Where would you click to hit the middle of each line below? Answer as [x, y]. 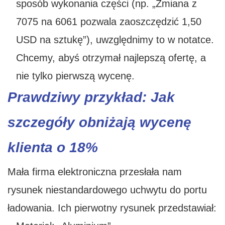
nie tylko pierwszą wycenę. [75, 76]
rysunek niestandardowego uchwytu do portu [107, 190]
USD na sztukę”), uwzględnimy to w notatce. [115, 40]
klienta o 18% [53, 148]
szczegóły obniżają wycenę [99, 123]
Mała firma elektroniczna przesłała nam [95, 172]
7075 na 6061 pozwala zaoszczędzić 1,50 [108, 22]
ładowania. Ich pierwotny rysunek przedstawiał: [112, 208]
